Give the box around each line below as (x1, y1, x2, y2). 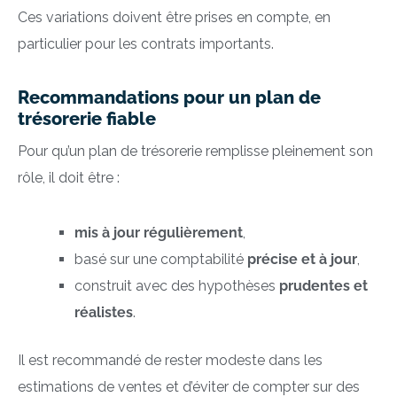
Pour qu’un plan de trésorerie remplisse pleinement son (18, 143, 373, 160)
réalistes (74, 304, 133, 322)
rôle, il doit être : (18, 169, 120, 187)
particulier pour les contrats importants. (18, 35, 274, 53)
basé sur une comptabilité (74, 251, 247, 269)
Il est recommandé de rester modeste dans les (18, 352, 323, 370)
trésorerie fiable (18, 108, 156, 130)
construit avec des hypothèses (74, 277, 279, 295)
